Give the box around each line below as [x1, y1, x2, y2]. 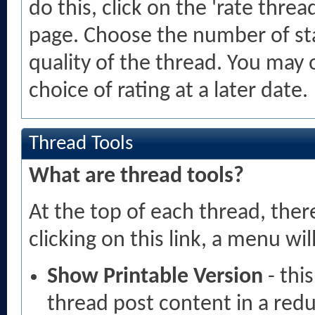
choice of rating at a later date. [29, 80, 308, 103]
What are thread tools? [29, 165, 244, 188]
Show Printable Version [47, 266, 263, 288]
